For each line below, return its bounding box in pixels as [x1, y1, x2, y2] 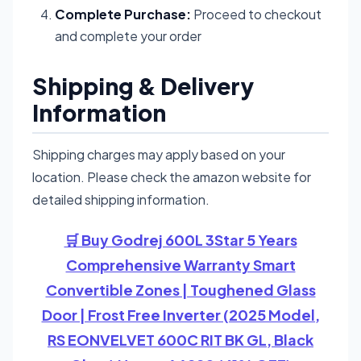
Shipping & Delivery [32, 71, 254, 100]
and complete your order [55, 27, 201, 44]
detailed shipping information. [32, 190, 210, 208]
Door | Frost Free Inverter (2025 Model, [41, 305, 320, 324]
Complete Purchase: [55, 5, 191, 23]
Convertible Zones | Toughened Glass [45, 280, 316, 299]
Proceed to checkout [191, 5, 322, 23]
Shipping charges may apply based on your [32, 145, 285, 163]
